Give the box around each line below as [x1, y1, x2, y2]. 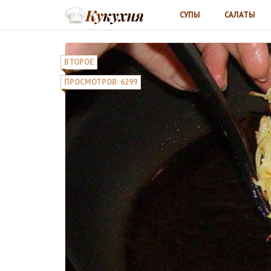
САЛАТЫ [224, 9, 255, 20]
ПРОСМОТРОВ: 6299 [64, 77, 137, 87]
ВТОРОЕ [64, 57, 94, 67]
